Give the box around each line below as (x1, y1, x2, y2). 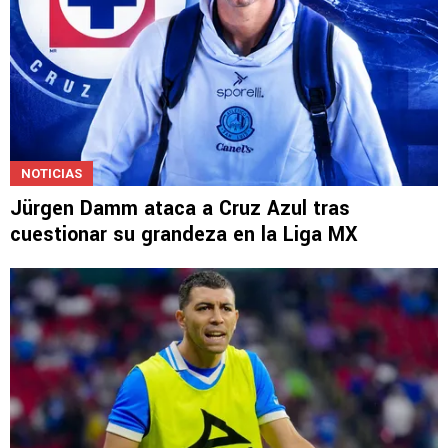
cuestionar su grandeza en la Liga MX (10, 219, 358, 249)
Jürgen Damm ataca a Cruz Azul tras (10, 193, 350, 223)
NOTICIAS (21, 165, 82, 181)
